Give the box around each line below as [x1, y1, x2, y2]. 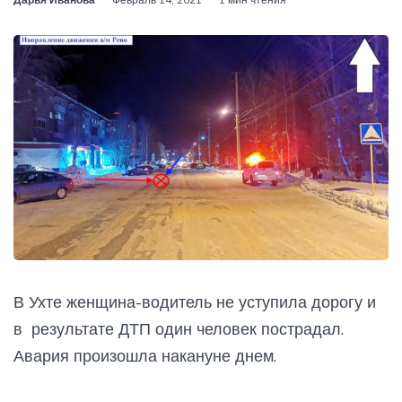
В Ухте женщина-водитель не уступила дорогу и [13, 291, 376, 312]
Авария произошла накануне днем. [13, 345, 276, 366]
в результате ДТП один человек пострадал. [13, 318, 344, 339]
